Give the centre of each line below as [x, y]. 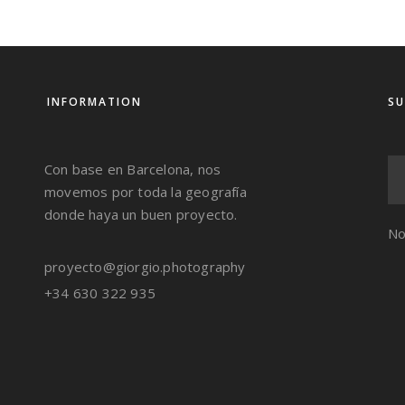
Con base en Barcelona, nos [133, 169]
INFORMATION [94, 102]
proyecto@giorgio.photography [145, 267]
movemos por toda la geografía [146, 192]
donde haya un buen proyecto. [141, 214]
